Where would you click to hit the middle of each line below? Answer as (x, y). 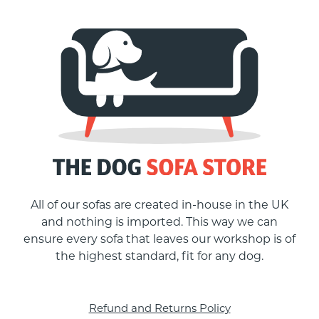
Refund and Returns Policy (159, 308)
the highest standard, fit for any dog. (159, 256)
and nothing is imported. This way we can (159, 221)
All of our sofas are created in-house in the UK (159, 204)
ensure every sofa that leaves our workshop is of (159, 239)
